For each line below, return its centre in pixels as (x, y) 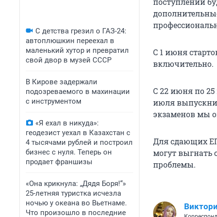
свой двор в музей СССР (69, 60)
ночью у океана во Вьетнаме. (76, 203)
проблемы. (174, 165)
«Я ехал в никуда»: (67, 123)
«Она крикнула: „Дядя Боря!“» (76, 184)
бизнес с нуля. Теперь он (69, 152)
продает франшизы (59, 162)
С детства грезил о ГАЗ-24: (81, 31)
